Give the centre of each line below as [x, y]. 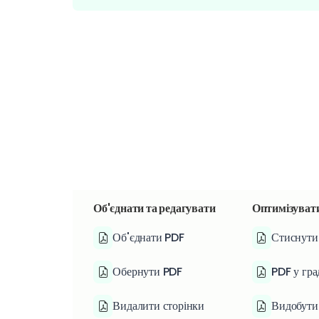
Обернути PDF [147, 272]
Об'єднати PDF [148, 238]
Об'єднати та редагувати [154, 208]
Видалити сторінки [158, 306]
